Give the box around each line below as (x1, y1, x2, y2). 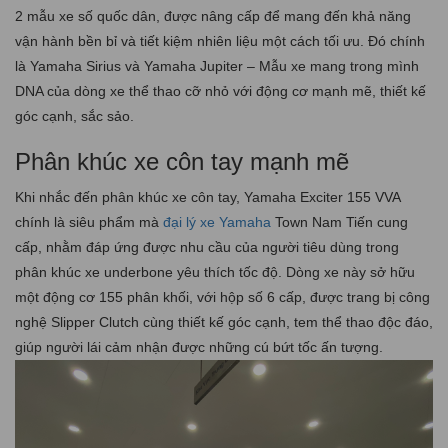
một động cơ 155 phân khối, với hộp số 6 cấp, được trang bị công (15, 289, 430, 306)
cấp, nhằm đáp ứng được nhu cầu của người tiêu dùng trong (15, 239, 399, 256)
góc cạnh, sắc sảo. (15, 108, 134, 125)
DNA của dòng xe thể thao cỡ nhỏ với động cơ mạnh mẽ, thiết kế (15, 83, 426, 100)
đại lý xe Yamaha (163, 214, 271, 231)
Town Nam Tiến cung (271, 214, 408, 231)
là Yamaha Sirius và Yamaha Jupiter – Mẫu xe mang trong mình (15, 58, 419, 75)
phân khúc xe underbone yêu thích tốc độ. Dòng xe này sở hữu (15, 264, 415, 281)
